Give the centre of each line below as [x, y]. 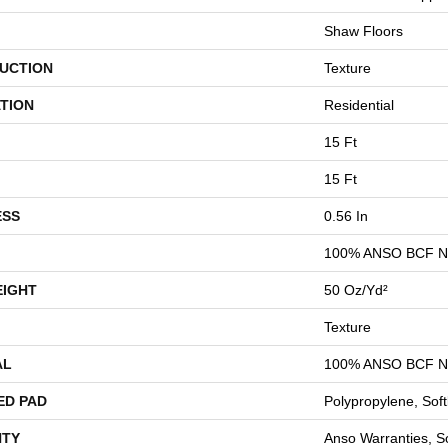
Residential [359, 105]
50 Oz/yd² [356, 290]
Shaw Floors [363, 31]
